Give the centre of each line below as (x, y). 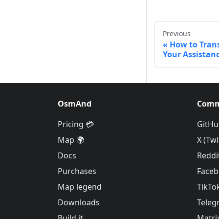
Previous (177, 34)
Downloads (79, 203)
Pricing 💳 (76, 124)
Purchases (77, 171)
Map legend (80, 187)
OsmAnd (75, 104)
